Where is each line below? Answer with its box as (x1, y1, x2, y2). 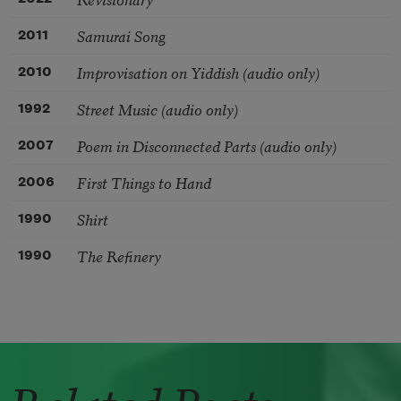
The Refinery (77, 243, 161, 267)
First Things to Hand (77, 170, 211, 193)
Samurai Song (77, 23, 166, 47)
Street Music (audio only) (77, 97, 238, 120)
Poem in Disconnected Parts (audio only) (77, 133, 337, 157)
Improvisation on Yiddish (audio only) (77, 60, 320, 83)
